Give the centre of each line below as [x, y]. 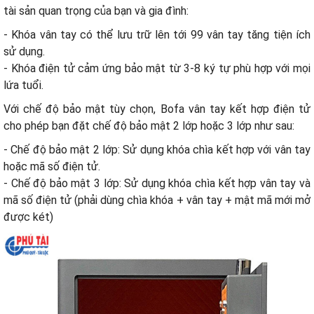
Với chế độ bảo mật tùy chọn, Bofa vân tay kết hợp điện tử [157, 109]
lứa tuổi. [23, 86]
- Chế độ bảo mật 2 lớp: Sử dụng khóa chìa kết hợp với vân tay [157, 150]
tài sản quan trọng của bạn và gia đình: [96, 11]
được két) [28, 217]
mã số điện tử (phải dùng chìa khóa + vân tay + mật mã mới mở [157, 200]
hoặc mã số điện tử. [52, 167]
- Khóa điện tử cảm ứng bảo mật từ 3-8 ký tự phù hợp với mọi [157, 69]
